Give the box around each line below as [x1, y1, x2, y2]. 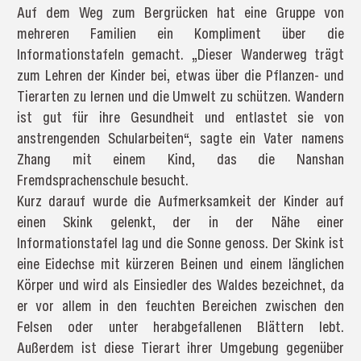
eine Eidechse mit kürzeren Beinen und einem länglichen [16, 253, 345, 274]
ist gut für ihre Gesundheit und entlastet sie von [16, 106, 345, 127]
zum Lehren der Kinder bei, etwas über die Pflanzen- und [16, 64, 345, 85]
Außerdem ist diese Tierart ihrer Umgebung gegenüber [16, 337, 345, 358]
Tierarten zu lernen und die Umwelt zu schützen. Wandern [16, 85, 345, 106]
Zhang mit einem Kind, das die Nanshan [16, 148, 345, 169]
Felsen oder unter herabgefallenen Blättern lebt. [16, 316, 345, 337]
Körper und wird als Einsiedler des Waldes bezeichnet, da [16, 274, 345, 295]
